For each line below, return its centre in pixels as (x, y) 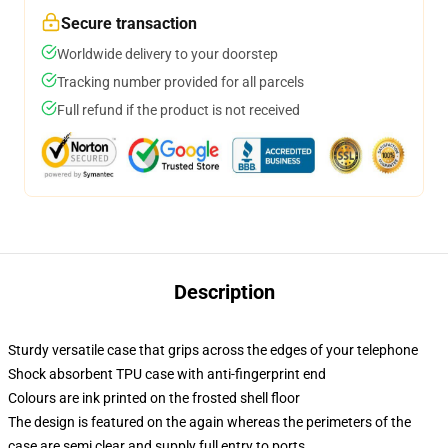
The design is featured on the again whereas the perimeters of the (209, 422)
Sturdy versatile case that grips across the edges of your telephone (213, 350)
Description (224, 292)
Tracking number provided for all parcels (180, 82)
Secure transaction (129, 23)
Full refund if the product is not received (178, 110)
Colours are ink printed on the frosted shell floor (154, 398)
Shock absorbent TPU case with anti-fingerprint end (167, 374)
